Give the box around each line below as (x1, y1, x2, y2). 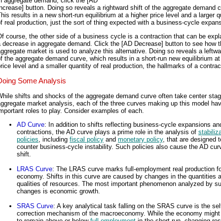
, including (38, 135, 70, 143)
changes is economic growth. (17, 187, 100, 195)
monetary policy (118, 135, 163, 143)
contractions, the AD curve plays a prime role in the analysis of (17, 128, 198, 136)
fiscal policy (70, 135, 104, 143)
